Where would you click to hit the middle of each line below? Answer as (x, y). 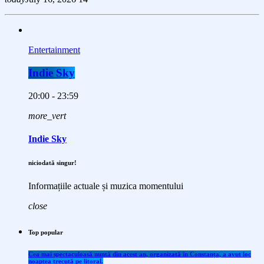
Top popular (46, 232)
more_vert (47, 115)
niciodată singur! (52, 163)
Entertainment (54, 50)
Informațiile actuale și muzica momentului (106, 186)
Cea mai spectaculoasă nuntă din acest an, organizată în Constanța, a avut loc (140, 254)
